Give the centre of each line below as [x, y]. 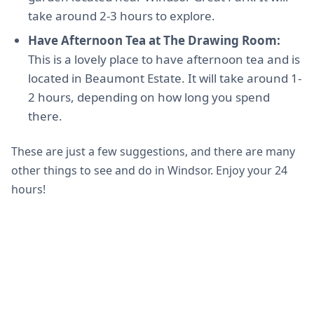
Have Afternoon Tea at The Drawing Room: [154, 40]
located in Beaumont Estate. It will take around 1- [165, 78]
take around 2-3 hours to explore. [122, 16]
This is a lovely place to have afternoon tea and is [164, 59]
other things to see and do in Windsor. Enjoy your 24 [149, 170]
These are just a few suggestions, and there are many [153, 151]
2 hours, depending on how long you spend [149, 97]
